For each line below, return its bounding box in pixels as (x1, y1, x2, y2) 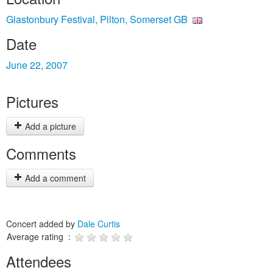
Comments (6, 143, 76, 164)
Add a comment (23, 172, 86, 184)
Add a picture (23, 120, 76, 132)
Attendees (6, 250, 71, 272)
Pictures (6, 91, 58, 112)
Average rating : (7, 230, 73, 243)
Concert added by (6, 218, 77, 230)
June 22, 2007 (6, 58, 68, 72)
